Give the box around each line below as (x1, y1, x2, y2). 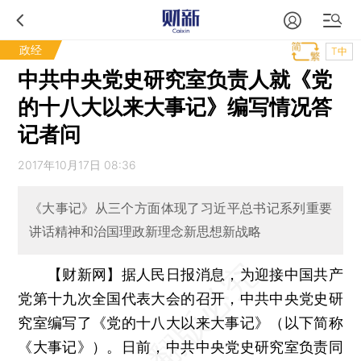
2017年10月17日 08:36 (18, 158, 137, 172)
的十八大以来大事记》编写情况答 (18, 94, 333, 119)
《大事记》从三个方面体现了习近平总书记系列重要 (28, 200, 333, 217)
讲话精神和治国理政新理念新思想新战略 (28, 223, 261, 240)
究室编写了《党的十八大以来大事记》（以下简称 (18, 313, 343, 331)
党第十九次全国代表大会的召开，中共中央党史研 (18, 289, 343, 307)
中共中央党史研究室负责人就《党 (18, 67, 333, 92)
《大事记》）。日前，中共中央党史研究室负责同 (18, 338, 343, 355)
